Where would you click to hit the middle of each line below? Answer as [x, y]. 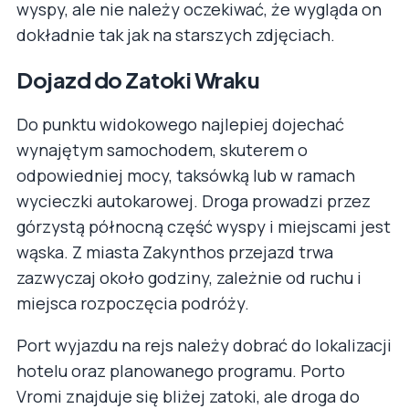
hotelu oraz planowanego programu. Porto [181, 371]
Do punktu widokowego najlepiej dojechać [180, 125]
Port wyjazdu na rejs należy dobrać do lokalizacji [204, 346]
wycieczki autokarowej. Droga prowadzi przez [194, 201]
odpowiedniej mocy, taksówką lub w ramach [186, 176]
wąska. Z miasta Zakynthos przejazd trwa [175, 252]
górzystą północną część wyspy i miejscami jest [204, 227]
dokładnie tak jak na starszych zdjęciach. [176, 34]
